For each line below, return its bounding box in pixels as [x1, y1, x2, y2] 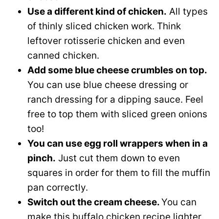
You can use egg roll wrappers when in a [27, 138, 208, 149]
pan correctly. [27, 182, 88, 193]
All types [167, 6, 208, 17]
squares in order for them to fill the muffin [27, 167, 210, 178]
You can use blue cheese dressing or [27, 79, 188, 90]
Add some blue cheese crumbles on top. [27, 65, 207, 76]
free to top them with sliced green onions [27, 109, 207, 120]
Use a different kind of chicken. [27, 6, 167, 17]
